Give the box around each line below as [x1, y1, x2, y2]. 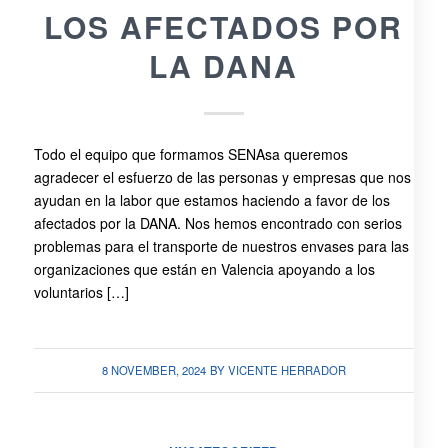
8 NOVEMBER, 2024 [101, 361, 206, 378]
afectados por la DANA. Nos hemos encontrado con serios [33, 212, 402, 233]
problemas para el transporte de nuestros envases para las [33, 235, 409, 256]
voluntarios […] [33, 281, 129, 302]
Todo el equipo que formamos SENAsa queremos [33, 143, 348, 164]
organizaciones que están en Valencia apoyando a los [33, 258, 375, 279]
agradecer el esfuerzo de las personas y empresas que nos [33, 166, 411, 187]
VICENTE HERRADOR [227, 361, 346, 378]
